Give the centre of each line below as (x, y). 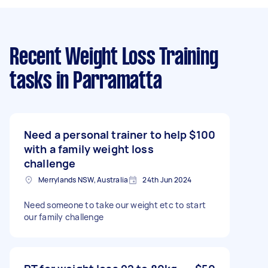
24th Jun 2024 (167, 180)
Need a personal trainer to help (106, 135)
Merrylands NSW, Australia (83, 180)
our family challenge (64, 217)
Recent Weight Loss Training (114, 58)
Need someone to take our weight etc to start (115, 205)
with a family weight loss (89, 149)
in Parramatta (107, 82)
